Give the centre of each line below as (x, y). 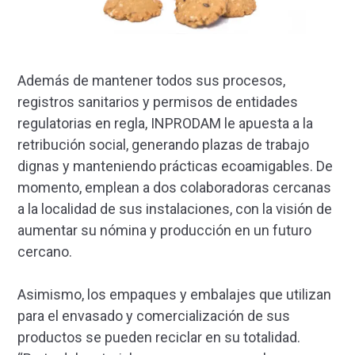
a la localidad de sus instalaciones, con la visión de (175, 208)
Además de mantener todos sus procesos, (151, 80)
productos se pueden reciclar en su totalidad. (159, 337)
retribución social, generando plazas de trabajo (163, 144)
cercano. (45, 251)
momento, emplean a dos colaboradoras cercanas (174, 187)
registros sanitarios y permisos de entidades (158, 101)
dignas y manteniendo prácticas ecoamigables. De (175, 166)
